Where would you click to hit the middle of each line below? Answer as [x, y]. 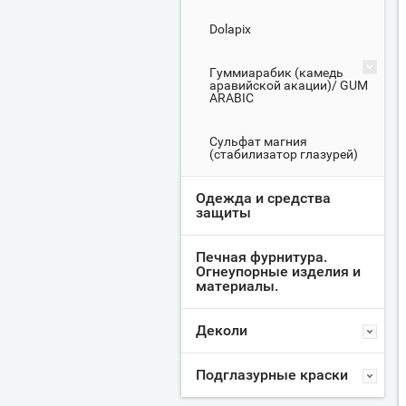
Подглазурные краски [272, 375]
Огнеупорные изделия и [278, 271]
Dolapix [230, 29]
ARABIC [232, 98]
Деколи [222, 330]
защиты [223, 213]
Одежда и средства [263, 198]
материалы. [237, 286]
